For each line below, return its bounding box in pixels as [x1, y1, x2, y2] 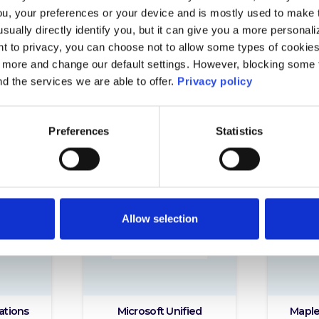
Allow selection [121, 212, 198, 225]
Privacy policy [177, 75, 252, 88]
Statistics [216, 125, 263, 137]
